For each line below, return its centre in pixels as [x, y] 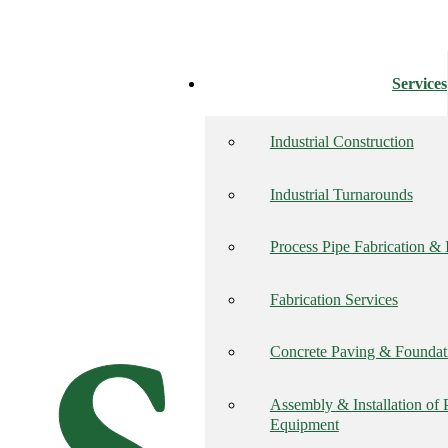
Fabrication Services [333, 299]
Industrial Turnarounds [341, 194]
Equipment [304, 424]
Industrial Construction [341, 142]
